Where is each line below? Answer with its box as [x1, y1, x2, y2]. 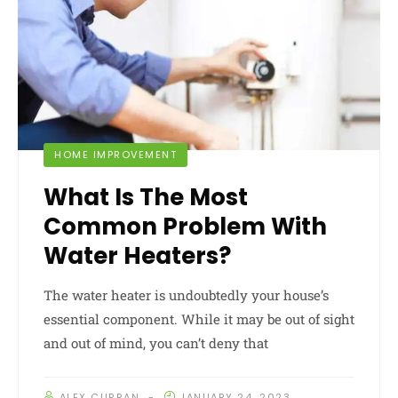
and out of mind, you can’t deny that [44, 334, 268, 353]
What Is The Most [44, 181, 248, 214]
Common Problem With [44, 211, 327, 243]
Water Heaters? [44, 240, 231, 273]
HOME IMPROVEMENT [54, 147, 177, 163]
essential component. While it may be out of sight [44, 310, 354, 329]
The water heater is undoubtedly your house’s [44, 286, 329, 305]
